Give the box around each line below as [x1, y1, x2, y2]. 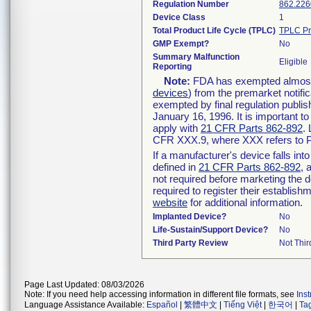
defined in [153, 161, 199, 173]
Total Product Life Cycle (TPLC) [153, 26, 276, 35]
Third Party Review [153, 238, 228, 248]
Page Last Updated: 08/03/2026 [24, 280, 144, 289]
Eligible [279, 57, 308, 67]
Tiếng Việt [224, 300, 262, 310]
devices [153, 87, 188, 99]
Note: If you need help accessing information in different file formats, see [24, 289, 296, 299]
